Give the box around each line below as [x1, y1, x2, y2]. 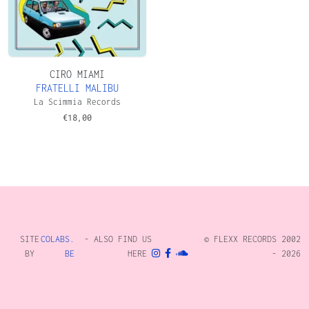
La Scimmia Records [34, 97, 121, 106]
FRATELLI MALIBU [36, 81, 119, 94]
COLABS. [40, 234, 74, 244]
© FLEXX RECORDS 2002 [195, 234, 301, 244]
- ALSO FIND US [83, 234, 152, 244]
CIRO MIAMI [50, 68, 105, 80]
